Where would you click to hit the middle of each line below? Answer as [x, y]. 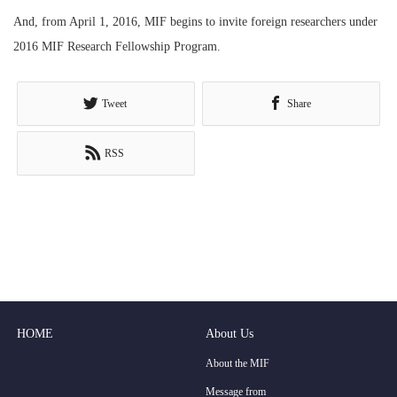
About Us [230, 333]
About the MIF [238, 363]
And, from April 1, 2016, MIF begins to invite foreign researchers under [195, 22]
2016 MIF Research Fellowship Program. [117, 47]
